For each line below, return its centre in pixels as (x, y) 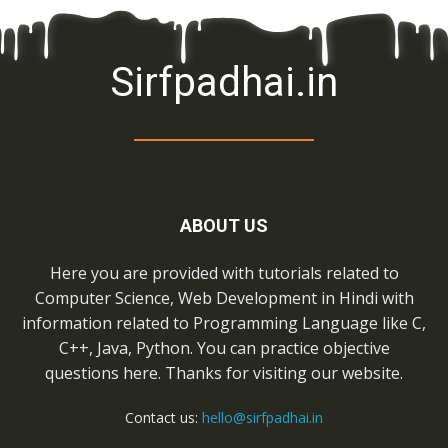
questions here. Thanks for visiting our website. (224, 372)
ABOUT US (224, 225)
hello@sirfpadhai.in (262, 417)
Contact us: (163, 417)
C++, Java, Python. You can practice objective (224, 347)
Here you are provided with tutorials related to (224, 272)
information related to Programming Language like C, (224, 322)
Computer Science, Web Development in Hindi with (224, 297)
